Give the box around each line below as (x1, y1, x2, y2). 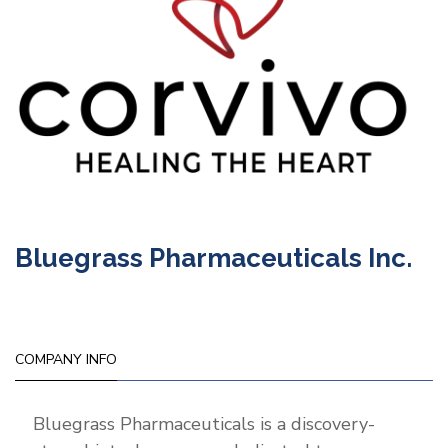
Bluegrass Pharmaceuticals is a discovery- (33, 412, 375, 437)
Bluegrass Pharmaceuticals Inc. (15, 243, 412, 274)
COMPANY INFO (15, 350, 117, 370)
